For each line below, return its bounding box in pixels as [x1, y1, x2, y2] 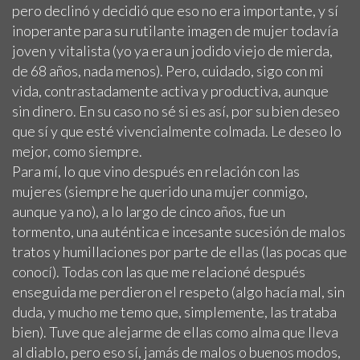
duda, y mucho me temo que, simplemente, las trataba [12, 302, 337, 321]
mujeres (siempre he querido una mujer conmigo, [12, 182, 308, 200]
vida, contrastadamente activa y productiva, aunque [12, 81, 329, 100]
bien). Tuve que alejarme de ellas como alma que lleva [12, 322, 338, 341]
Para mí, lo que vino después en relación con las [12, 162, 300, 180]
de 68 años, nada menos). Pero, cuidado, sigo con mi [12, 61, 324, 80]
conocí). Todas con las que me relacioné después [12, 262, 305, 280]
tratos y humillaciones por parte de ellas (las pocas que [12, 242, 347, 260]
